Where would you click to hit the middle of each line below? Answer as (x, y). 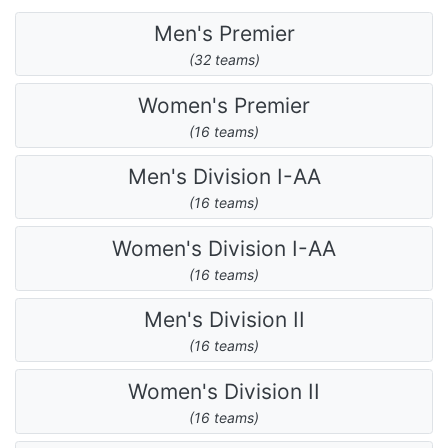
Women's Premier (224, 105)
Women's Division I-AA (224, 248)
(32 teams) (224, 59)
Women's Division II (224, 391)
